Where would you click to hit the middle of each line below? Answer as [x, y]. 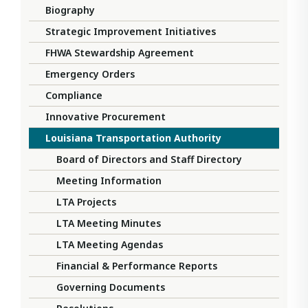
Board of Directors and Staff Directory [149, 159]
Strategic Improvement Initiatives [131, 32]
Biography [70, 10]
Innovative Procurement [106, 117]
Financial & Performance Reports [137, 266]
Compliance [74, 96]
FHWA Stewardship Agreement [120, 53]
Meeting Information [109, 181]
